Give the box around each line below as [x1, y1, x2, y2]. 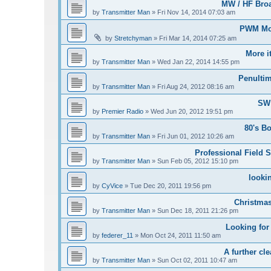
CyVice [102, 182, 123, 190]
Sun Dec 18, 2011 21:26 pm [157, 207, 238, 215]
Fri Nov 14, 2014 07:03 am [157, 8, 235, 16]
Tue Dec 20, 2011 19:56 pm [130, 182, 211, 190]
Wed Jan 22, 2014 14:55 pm [157, 58, 240, 66]
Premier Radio [102, 108, 143, 116]
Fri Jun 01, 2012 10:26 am [157, 132, 234, 140]
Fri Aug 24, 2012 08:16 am [157, 83, 234, 91]
